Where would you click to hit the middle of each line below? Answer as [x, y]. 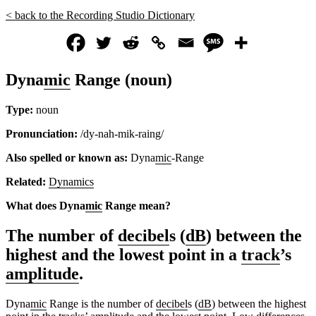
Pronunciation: [42, 133]
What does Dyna [45, 205]
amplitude [42, 273]
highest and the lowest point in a [123, 254]
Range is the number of [101, 303]
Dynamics [71, 181]
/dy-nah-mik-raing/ [121, 133]
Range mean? [136, 205]
